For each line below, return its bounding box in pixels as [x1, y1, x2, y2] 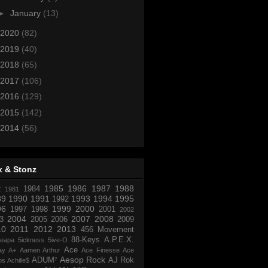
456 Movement [80, 225, 135, 234]
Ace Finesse [81, 246, 120, 254]
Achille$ [7, 256, 30, 264]
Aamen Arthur [19, 246, 61, 254]
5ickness [18, 236, 44, 243]
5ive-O [48, 236, 68, 243]
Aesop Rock [60, 254, 106, 264]
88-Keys [71, 235, 100, 244]
